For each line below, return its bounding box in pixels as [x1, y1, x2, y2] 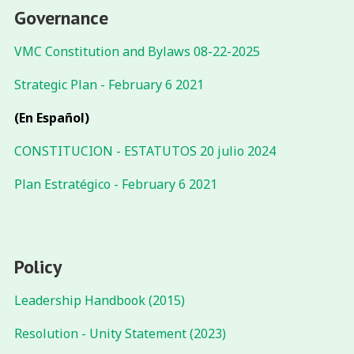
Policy [13, 254, 62, 280]
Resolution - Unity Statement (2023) [13, 325, 226, 343]
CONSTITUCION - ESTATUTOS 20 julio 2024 [13, 142, 276, 160]
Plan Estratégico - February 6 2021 [13, 175, 220, 194]
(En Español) [13, 109, 89, 127]
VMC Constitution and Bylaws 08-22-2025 [13, 43, 260, 61]
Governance [13, 6, 108, 31]
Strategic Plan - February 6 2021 [13, 76, 204, 94]
